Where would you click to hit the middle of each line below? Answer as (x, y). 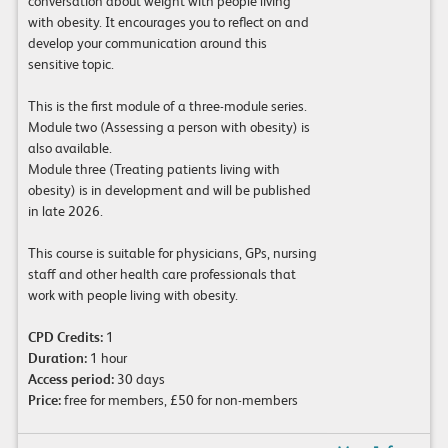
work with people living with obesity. (132, 295)
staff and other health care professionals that (161, 274)
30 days (139, 379)
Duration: (57, 358)
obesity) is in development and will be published (169, 190)
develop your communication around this (147, 43)
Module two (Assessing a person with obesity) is (168, 127)
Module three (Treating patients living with (153, 169)
